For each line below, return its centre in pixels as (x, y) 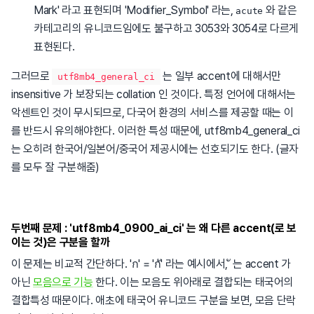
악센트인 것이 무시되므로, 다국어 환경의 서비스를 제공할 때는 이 (152, 113)
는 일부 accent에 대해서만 (220, 76)
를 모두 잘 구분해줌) (56, 168)
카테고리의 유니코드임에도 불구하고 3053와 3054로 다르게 (166, 29)
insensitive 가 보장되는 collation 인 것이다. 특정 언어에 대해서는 (153, 95)
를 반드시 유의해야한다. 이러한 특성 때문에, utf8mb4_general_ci (156, 131)
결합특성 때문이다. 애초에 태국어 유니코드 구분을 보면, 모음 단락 (154, 301)
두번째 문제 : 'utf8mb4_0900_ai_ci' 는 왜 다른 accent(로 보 (154, 228)
